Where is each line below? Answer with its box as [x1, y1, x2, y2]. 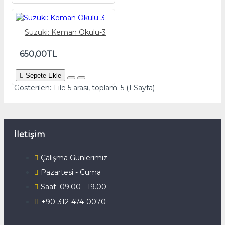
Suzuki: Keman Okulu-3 [24, 28, 106, 37]
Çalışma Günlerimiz [41, 153, 107, 162]
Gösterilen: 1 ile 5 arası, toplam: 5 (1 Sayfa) [14, 83, 155, 92]
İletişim [14, 130, 45, 139]
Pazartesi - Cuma [41, 168, 101, 177]
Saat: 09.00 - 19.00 [41, 182, 106, 191]
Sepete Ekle [26, 72, 61, 79]
